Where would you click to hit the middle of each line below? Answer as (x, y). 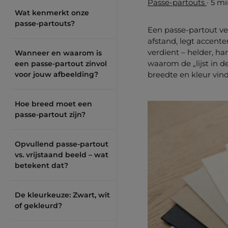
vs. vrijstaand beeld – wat (62, 155)
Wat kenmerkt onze (52, 13)
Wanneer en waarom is (58, 53)
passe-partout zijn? (50, 115)
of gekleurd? (38, 206)
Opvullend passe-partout (62, 144)
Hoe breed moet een (53, 104)
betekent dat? (41, 165)
